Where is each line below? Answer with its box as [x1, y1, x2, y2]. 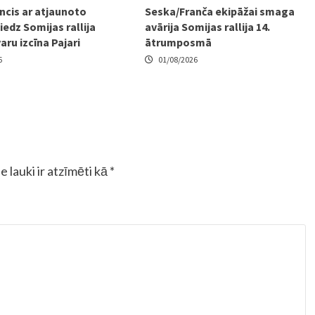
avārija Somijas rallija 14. [145, 20, 271, 34]
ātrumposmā [145, 35, 212, 50]
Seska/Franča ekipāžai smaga [145, 4, 295, 19]
